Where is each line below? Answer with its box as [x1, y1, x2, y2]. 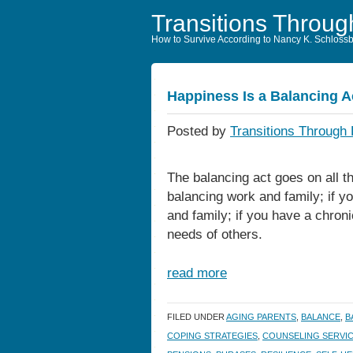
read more [167, 266, 227, 281]
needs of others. [167, 227, 262, 242]
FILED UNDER [167, 312, 226, 321]
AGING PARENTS [226, 312, 296, 321]
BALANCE [301, 312, 340, 321]
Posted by [167, 124, 230, 139]
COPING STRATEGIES [167, 331, 258, 340]
